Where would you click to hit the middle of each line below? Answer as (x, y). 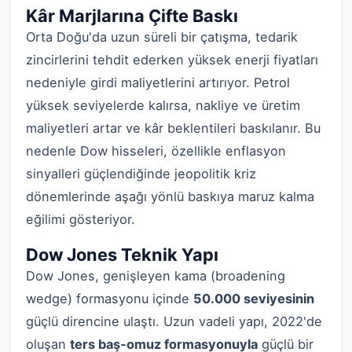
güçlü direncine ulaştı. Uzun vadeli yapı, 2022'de (174, 322)
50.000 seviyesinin (254, 299)
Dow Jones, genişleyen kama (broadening (156, 276)
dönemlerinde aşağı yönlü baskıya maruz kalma (170, 196)
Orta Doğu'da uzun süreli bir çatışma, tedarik (162, 37)
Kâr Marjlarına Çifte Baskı (132, 15)
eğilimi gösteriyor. (81, 219)
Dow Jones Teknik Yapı (122, 255)
